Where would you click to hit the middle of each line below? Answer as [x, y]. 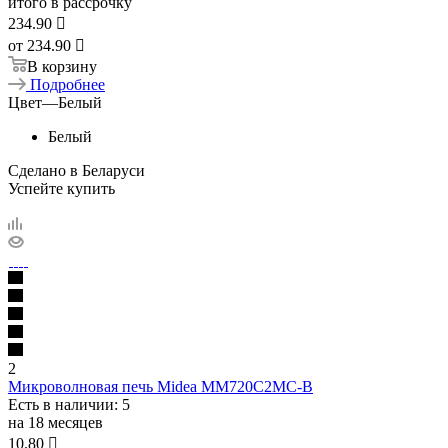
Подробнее [67, 84]
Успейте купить [61, 188]
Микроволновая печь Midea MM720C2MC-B [160, 386]
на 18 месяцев [55, 422]
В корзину [62, 66]
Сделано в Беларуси [76, 170]
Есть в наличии [61, 404]
